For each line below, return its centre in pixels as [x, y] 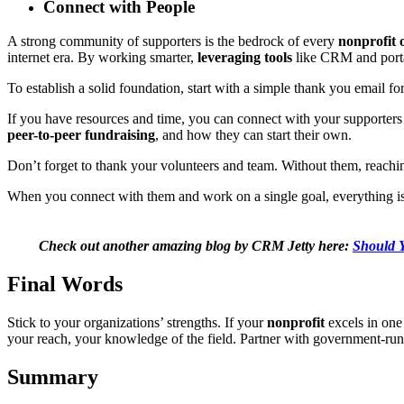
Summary [53, 377]
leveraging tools [245, 58]
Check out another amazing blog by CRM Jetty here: [196, 246]
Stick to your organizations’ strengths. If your [137, 323]
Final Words [65, 285]
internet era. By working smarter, [102, 58]
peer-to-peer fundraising [81, 135]
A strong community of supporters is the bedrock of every [173, 41]
